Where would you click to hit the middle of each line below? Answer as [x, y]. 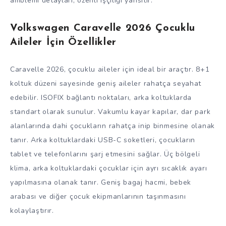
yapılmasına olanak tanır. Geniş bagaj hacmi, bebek [101, 183]
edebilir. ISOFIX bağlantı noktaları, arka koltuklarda [101, 98]
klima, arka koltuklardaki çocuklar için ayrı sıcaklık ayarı [109, 168]
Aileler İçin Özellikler [64, 43]
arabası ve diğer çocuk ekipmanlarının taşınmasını [98, 197]
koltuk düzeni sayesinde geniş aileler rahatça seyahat [106, 84]
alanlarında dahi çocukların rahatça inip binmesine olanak [112, 126]
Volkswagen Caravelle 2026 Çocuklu [103, 29]
